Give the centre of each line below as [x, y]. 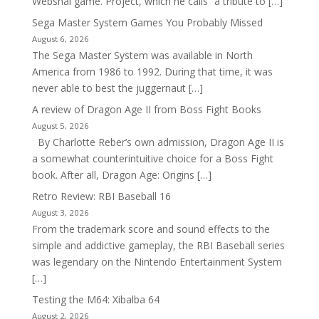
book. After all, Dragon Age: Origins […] [121, 175]
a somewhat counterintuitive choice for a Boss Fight [152, 159]
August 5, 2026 [60, 126]
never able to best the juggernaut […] [117, 88]
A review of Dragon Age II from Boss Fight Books [146, 110]
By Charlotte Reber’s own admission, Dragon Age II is [158, 142]
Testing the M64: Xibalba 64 [95, 300]
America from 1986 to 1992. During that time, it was [152, 72]
